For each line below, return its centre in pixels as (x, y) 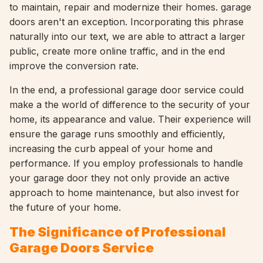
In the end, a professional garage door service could (127, 90)
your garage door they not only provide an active (119, 178)
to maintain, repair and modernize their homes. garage (130, 7)
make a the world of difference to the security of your (130, 104)
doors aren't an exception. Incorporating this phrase (127, 22)
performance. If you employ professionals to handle (126, 163)
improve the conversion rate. (74, 66)
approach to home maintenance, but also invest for (124, 193)
